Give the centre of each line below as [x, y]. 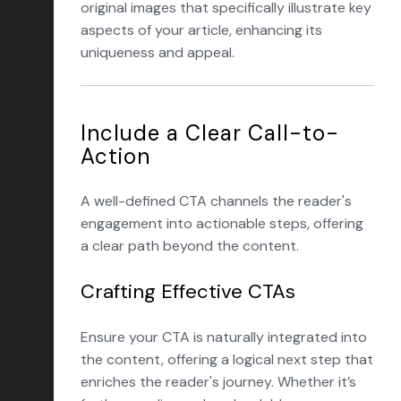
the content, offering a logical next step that [227, 359]
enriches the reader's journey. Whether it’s [218, 382]
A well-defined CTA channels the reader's [216, 201]
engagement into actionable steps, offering [222, 223]
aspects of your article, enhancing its [201, 30]
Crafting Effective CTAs [188, 291]
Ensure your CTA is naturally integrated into [224, 337]
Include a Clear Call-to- [210, 133]
